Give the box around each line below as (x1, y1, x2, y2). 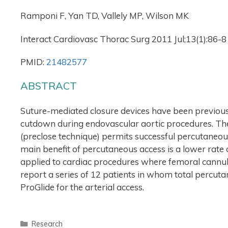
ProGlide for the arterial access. (20, 181, 144, 192)
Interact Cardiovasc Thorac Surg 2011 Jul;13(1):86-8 (20, 33, 226, 44)
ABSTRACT (20, 79, 77, 93)
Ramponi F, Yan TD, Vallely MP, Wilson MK (20, 10, 189, 21)
